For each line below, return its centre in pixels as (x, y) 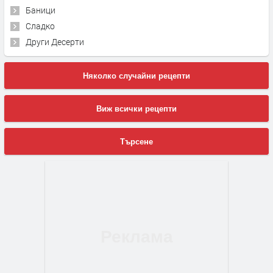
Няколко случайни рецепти (136, 76)
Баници (41, 10)
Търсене (136, 141)
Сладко (40, 26)
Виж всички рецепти (136, 108)
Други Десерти (55, 41)
